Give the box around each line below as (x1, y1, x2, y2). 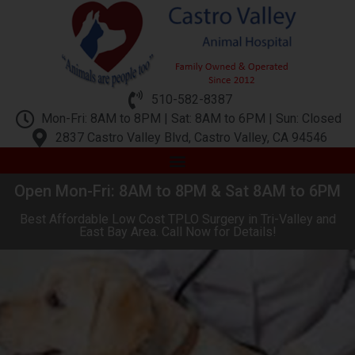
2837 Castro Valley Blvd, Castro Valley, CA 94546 (55, 130, 327, 145)
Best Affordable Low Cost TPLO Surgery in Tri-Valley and (19, 212, 336, 227)
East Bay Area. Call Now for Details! (78, 224, 277, 239)
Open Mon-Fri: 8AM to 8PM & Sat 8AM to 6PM (14, 181, 341, 200)
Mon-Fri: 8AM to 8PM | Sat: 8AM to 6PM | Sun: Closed (41, 111, 342, 126)
